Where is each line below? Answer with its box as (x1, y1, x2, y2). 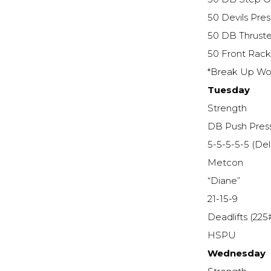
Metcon (207, 157, 244, 169)
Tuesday (207, 85, 250, 96)
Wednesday (207, 248, 266, 260)
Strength (207, 103, 247, 114)
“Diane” (207, 175, 241, 187)
